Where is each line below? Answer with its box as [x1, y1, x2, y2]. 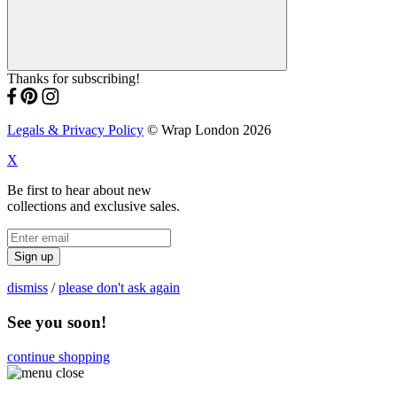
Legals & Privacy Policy [7, 122, 144, 138]
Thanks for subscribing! [7, 71, 140, 87]
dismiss [7, 280, 48, 296]
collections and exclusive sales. [7, 198, 180, 214]
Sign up [14, 250, 53, 264]
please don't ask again [58, 280, 180, 296]
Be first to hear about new [7, 183, 152, 198]
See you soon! [7, 312, 106, 331]
